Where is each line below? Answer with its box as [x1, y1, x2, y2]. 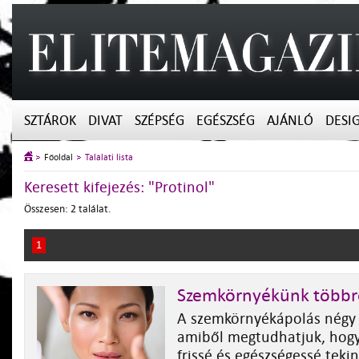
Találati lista [85, 152, 133, 163]
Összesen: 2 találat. [24, 203, 111, 215]
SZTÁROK [24, 113, 76, 128]
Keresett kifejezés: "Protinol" [24, 179, 215, 196]
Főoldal [44, 152, 73, 163]
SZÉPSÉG [135, 113, 184, 128]
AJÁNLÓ [267, 113, 313, 128]
